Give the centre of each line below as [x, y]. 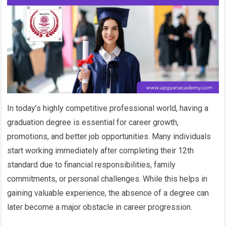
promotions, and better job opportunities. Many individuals [109, 136]
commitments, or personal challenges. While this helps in [107, 179]
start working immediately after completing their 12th [101, 150]
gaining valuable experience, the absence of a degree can [108, 193]
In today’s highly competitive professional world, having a [108, 108]
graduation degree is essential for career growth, [93, 122]
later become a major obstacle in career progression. [100, 207]
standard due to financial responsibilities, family [92, 164]
